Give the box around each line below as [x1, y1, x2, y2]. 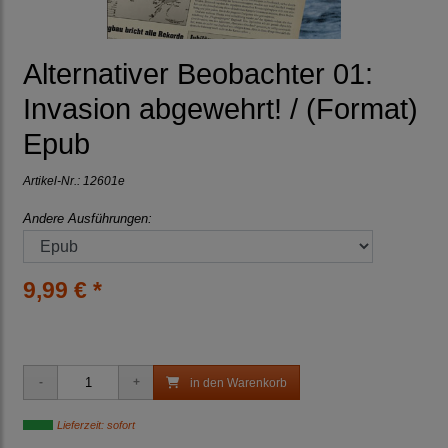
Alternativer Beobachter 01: [23, 58, 373, 91]
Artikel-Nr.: [23, 174, 83, 188]
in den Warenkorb [187, 376, 287, 390]
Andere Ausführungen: [23, 211, 152, 227]
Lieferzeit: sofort [57, 419, 135, 432]
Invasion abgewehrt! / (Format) [23, 93, 418, 126]
